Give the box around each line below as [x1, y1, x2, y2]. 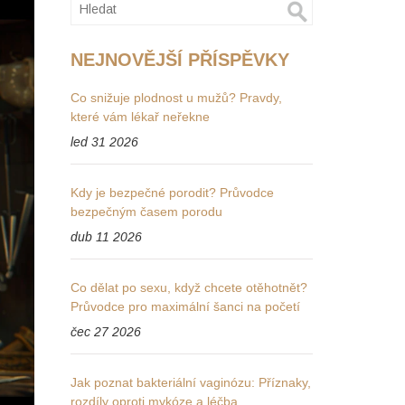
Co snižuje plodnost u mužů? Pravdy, [71, 90, 283, 105]
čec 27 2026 [71, 325, 142, 339]
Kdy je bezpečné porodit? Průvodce [71, 185, 275, 200]
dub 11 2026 [71, 230, 143, 244]
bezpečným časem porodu [71, 204, 223, 219]
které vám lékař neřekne [71, 109, 211, 124]
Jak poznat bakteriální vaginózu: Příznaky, [71, 375, 312, 390]
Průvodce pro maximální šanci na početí [71, 299, 301, 314]
